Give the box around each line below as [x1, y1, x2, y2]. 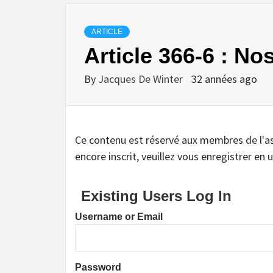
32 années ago [191, 71, 257, 86]
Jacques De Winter [98, 71, 185, 86]
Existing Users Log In [81, 187, 232, 204]
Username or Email [75, 211, 163, 222]
